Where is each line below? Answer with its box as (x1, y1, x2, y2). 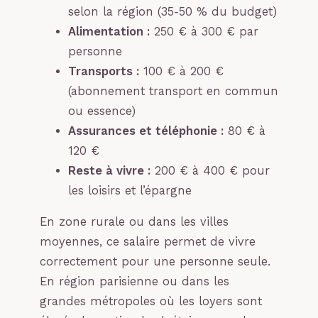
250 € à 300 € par (150, 24, 258, 38)
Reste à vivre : (68, 163, 150, 177)
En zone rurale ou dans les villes (40, 215, 229, 229)
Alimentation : (68, 24, 150, 38)
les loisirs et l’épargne (68, 183, 192, 197)
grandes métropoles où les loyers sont (40, 295, 262, 309)
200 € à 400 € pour (150, 163, 270, 177)
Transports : (68, 64, 139, 78)
